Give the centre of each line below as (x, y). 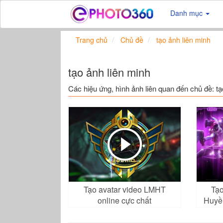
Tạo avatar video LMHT (124, 189)
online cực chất (125, 200)
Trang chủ (92, 40)
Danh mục (187, 13)
